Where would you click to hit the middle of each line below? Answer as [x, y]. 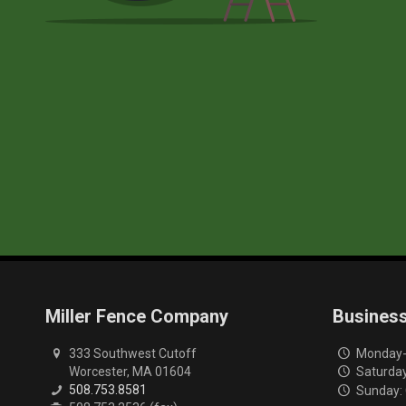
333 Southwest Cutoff [132, 353]
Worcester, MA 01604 [130, 372]
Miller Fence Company [137, 316]
